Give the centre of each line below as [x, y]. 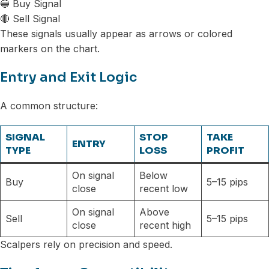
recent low [164, 189]
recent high [165, 225]
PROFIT [225, 151]
